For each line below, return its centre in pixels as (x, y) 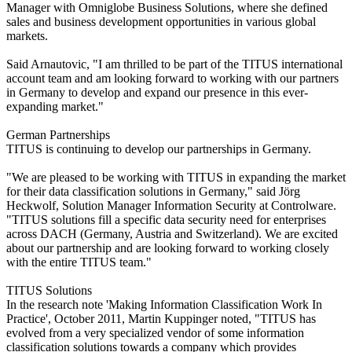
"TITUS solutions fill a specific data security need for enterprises (166, 219)
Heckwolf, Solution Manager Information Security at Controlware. (171, 205)
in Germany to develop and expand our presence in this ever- (157, 92)
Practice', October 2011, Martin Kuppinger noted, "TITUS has (161, 318)
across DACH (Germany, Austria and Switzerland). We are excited (172, 233)
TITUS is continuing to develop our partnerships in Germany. (159, 148)
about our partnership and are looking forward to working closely (168, 247)
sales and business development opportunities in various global (161, 21)
